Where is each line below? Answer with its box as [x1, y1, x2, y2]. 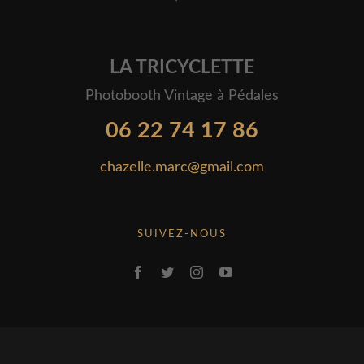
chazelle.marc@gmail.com [99, 159, 264, 175]
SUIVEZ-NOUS [136, 228, 227, 240]
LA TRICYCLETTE [109, 57, 254, 76]
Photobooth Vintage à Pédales [84, 88, 279, 103]
